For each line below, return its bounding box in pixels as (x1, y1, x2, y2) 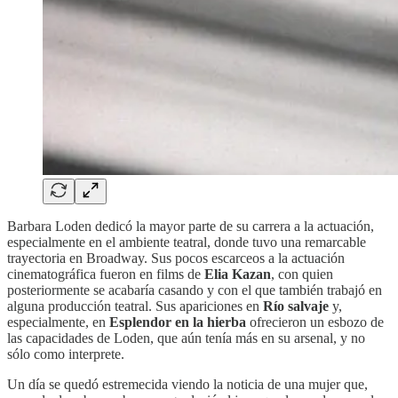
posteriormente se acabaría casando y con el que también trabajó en (7, 283, 382, 298)
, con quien (271, 267, 333, 283)
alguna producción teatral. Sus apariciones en (7, 298, 263, 314)
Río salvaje (263, 298, 329, 314)
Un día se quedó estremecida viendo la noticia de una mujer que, (7, 377, 368, 393)
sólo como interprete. (7, 346, 124, 362)
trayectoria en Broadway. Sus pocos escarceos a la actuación (7, 251, 345, 267)
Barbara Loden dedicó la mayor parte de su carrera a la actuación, (7, 219, 374, 235)
